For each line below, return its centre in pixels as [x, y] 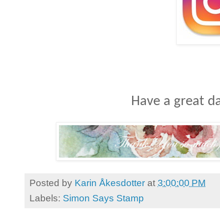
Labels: [46, 198]
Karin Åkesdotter [110, 183]
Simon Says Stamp [103, 198]
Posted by [52, 183]
